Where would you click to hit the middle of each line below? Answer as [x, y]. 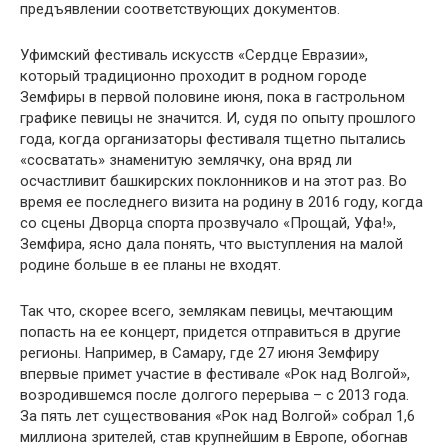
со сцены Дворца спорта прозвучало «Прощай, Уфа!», [208, 223]
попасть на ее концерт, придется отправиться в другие [210, 332]
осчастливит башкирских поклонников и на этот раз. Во [213, 181]
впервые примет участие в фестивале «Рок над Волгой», [215, 374]
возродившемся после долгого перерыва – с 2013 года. [214, 395]
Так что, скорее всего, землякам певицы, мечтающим [206, 311]
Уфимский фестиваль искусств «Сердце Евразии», [194, 55]
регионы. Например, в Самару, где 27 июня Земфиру [199, 353]
